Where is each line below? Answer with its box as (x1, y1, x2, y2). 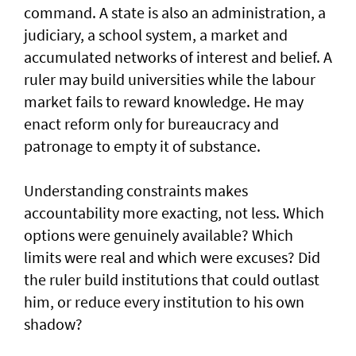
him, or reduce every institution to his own (24, 292, 304, 312)
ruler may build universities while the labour (24, 69, 315, 90)
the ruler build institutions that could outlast (24, 269, 319, 290)
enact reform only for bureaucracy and (24, 114, 279, 134)
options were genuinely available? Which (24, 225, 293, 246)
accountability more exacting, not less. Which (24, 203, 324, 223)
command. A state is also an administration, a (24, 2, 326, 23)
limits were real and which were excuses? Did (24, 247, 320, 268)
